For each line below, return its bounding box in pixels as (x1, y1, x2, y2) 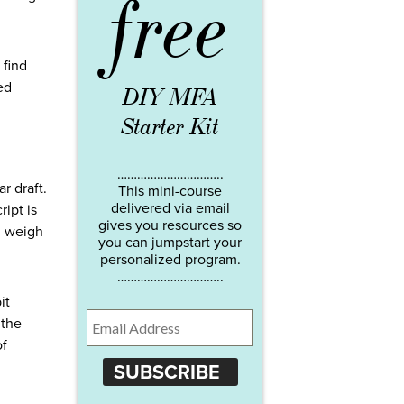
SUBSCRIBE (113, 360, 220, 384)
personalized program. (99, 251, 241, 270)
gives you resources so (98, 216, 242, 235)
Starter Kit (121, 113, 219, 142)
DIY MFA (122, 83, 218, 113)
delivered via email (110, 199, 230, 218)
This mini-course (118, 182, 222, 201)
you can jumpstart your (98, 234, 242, 252)
